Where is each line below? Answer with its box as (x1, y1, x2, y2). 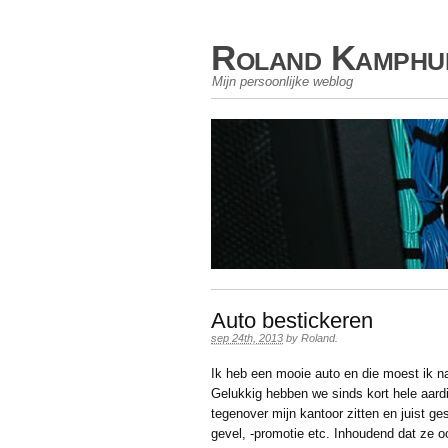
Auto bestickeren (211, 308, 373, 333)
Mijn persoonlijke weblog (212, 74, 353, 89)
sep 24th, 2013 (211, 332, 283, 344)
